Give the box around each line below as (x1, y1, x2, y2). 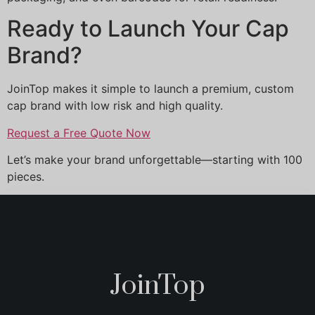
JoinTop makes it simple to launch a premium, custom (7, 82, 294, 96)
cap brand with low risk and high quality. (7, 98, 223, 113)
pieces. (7, 169, 44, 184)
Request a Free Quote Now (7, 125, 150, 140)
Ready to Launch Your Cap (7, 15, 289, 43)
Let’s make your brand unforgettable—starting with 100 (7, 153, 302, 167)
